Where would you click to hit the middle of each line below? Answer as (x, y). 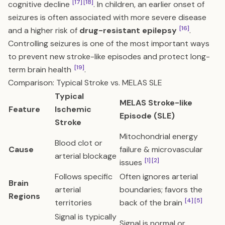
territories (73, 203)
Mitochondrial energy (159, 136)
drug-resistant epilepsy (128, 30)
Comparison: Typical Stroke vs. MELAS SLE (85, 83)
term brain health (41, 70)
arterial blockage (86, 156)
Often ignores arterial (159, 177)
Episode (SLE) (147, 116)
